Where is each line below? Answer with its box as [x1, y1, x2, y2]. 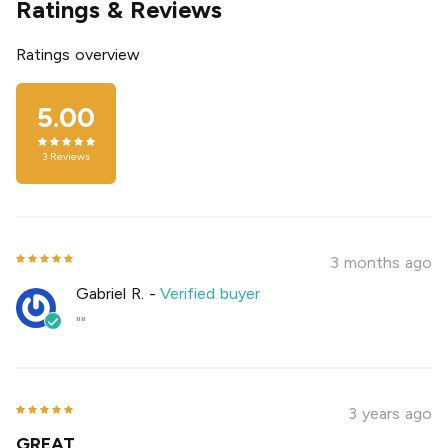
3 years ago [348, 403, 432, 423]
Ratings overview [16, 44, 140, 64]
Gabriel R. [76, 283, 144, 303]
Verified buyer [160, 283, 261, 303]
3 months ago [330, 252, 432, 272]
